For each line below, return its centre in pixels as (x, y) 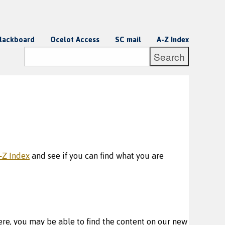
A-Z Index (173, 40)
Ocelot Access (75, 40)
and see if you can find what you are (97, 156)
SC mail (128, 40)
